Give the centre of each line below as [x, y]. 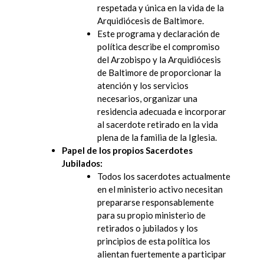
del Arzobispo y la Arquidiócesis [159, 59]
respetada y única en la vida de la [161, 7]
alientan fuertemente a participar [162, 254]
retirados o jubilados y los [148, 228]
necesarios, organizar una [147, 98]
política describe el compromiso [159, 46]
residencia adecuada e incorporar [162, 111]
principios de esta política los [154, 241]
